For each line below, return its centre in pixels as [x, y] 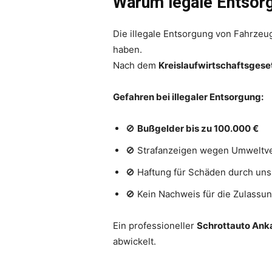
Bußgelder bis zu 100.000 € [198, 128]
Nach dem [136, 65]
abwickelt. [134, 241]
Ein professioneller [155, 225]
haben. [127, 49]
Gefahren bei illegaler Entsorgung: [188, 97]
